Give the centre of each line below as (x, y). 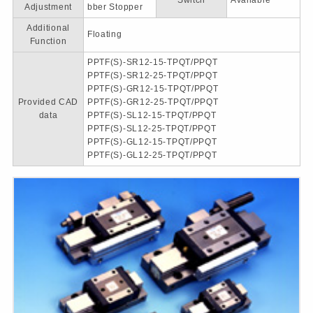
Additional (48, 28)
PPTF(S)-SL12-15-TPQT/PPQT (152, 115)
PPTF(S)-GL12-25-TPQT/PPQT (152, 155)
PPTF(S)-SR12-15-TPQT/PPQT (152, 62)
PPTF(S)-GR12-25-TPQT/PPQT (153, 102)
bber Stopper (115, 7)
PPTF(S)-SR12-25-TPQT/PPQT (152, 75)
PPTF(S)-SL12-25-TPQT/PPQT (152, 129)
